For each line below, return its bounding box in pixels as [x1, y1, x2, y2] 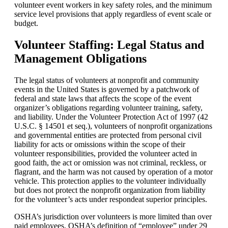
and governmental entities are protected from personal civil [14, 131, 202, 140]
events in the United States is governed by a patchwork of [14, 85, 199, 94]
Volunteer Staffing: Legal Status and [14, 38, 204, 52]
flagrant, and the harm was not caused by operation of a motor [14, 167, 213, 177]
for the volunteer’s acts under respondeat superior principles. [14, 195, 207, 204]
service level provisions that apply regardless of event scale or [14, 10, 211, 19]
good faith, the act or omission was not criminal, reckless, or [14, 158, 206, 167]
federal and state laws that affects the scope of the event [14, 94, 191, 103]
